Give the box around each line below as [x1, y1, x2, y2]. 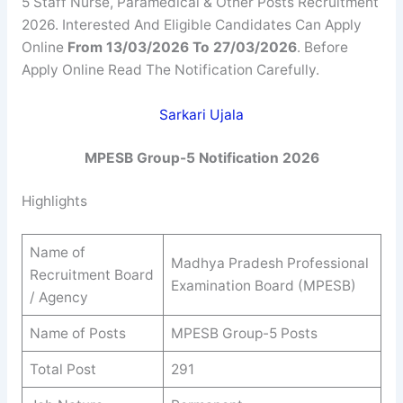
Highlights [21, 193, 87, 210]
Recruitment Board [29, 265, 154, 283]
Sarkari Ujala [159, 105, 244, 123]
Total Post [29, 360, 96, 378]
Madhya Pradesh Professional [170, 254, 369, 272]
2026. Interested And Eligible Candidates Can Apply [21, 16, 362, 34]
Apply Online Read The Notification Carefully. [21, 61, 319, 79]
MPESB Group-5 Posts [170, 324, 318, 342]
